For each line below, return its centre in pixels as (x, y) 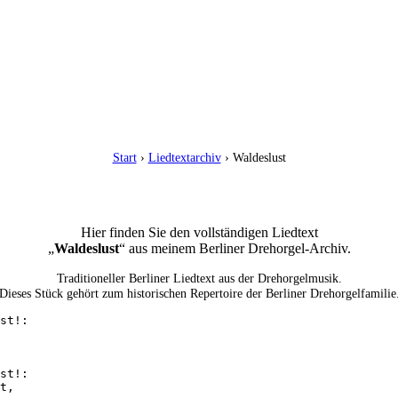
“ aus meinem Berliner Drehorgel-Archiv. (235, 248)
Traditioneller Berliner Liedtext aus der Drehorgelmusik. (199, 278)
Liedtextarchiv (184, 157)
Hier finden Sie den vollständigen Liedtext (199, 232)
